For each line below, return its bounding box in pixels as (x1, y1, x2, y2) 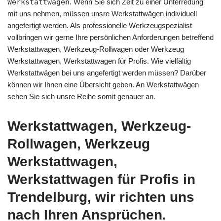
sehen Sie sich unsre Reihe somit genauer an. (7, 92, 155, 101)
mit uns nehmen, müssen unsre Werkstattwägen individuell (7, 9, 197, 18)
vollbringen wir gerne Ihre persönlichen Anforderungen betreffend (7, 33, 214, 41)
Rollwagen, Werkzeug (7, 136, 150, 151)
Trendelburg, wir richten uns (7, 189, 194, 205)
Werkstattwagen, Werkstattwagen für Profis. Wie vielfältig (7, 56, 191, 65)
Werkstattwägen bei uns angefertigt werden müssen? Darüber (7, 68, 206, 77)
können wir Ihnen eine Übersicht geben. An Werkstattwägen (7, 80, 199, 89)
